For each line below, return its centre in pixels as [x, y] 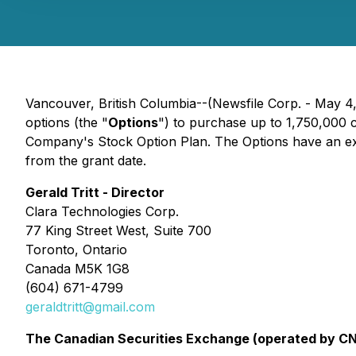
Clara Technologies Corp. [102, 211]
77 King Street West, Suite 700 [118, 230]
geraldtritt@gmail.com [90, 307]
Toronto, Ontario [76, 250]
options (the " [67, 122]
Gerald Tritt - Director [95, 192]
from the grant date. [86, 161]
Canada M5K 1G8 [77, 269]
